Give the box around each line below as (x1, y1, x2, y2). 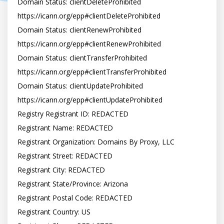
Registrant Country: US (17, 207, 90, 216)
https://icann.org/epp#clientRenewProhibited (17, 39, 161, 48)
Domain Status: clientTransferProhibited (17, 53, 147, 62)
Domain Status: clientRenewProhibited (17, 25, 141, 34)
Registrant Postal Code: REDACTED (17, 193, 132, 202)
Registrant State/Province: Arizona (17, 179, 128, 188)
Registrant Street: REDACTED (17, 151, 112, 160)
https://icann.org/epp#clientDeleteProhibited (17, 11, 160, 20)
